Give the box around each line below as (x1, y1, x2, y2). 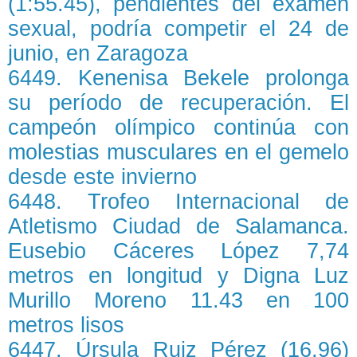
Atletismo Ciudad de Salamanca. (8, 214, 349, 238)
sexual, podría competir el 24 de (8, 17, 349, 41)
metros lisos (8, 313, 124, 337)
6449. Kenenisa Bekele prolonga (8, 66, 349, 90)
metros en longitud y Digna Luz (8, 264, 349, 288)
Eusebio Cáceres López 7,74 (8, 239, 349, 263)
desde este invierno (8, 165, 197, 189)
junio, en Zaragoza (8, 41, 188, 65)
